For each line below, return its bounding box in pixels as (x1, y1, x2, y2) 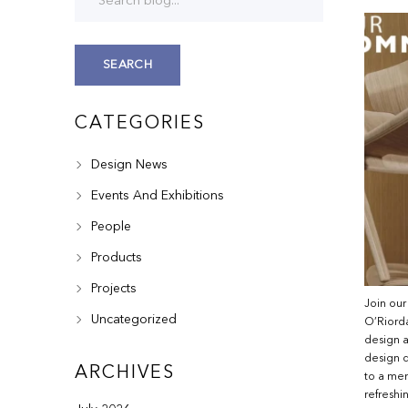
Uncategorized (87, 313, 178, 326)
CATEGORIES (75, 115, 206, 133)
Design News (87, 158, 168, 171)
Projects (87, 282, 138, 295)
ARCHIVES (75, 364, 176, 382)
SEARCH (103, 59, 152, 71)
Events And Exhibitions (87, 189, 225, 202)
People (87, 220, 132, 233)
